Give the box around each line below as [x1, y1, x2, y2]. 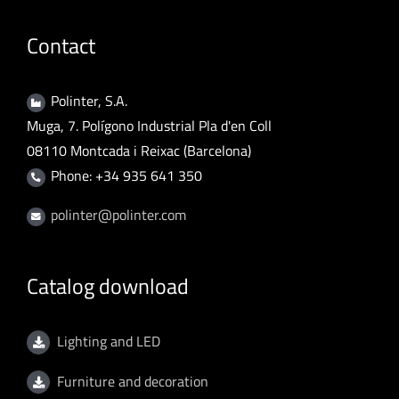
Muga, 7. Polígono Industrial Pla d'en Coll [27, 115, 272, 137]
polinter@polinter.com [51, 204, 187, 226]
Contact [27, 29, 95, 62]
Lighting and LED [56, 330, 160, 353]
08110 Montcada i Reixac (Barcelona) [27, 140, 251, 162]
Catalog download [27, 270, 189, 303]
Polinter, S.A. [51, 90, 128, 112]
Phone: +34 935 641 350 [51, 165, 203, 187]
